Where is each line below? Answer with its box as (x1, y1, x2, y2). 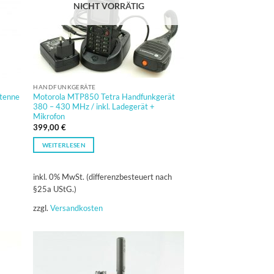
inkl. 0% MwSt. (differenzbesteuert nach (33, 172, 172, 182)
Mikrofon (33, 111, 65, 122)
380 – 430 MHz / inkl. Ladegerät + (33, 102, 155, 112)
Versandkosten (50, 203, 103, 213)
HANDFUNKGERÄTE (33, 83, 96, 91)
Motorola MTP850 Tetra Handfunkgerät (33, 92, 176, 102)
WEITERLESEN (42, 141, 86, 149)
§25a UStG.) (33, 184, 77, 194)
